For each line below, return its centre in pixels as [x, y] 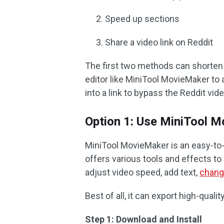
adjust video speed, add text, [142, 172]
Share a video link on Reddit [159, 42]
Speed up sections [142, 19]
